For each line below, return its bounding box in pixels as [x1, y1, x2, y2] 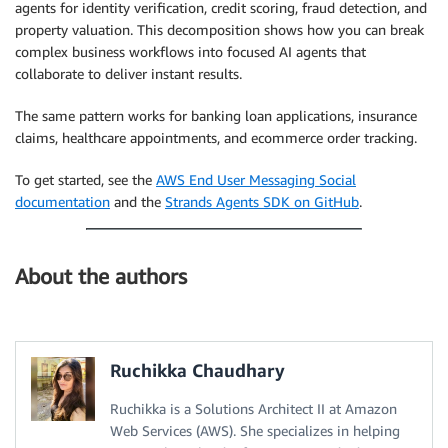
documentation [15, 193, 110, 211]
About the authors [15, 264, 187, 290]
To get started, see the [15, 171, 156, 189]
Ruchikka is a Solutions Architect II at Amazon [110, 399, 397, 417]
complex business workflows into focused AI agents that [15, 43, 366, 61]
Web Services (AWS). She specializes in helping [110, 421, 400, 439]
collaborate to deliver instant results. [15, 65, 242, 83]
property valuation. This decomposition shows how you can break [15, 21, 424, 39]
